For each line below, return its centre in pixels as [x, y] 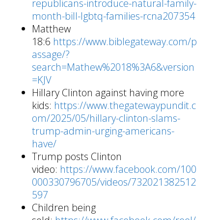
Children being [64, 208]
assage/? [51, 55]
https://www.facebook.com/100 [128, 169]
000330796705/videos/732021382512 [114, 182]
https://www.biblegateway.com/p [125, 42]
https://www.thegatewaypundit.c [125, 106]
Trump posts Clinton [77, 157]
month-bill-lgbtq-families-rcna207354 [113, 16]
